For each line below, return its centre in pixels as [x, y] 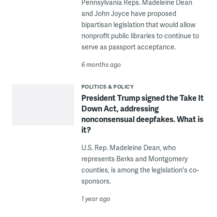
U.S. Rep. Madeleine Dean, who [128, 147]
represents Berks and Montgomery [134, 158]
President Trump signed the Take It [142, 97]
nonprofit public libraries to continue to [140, 35]
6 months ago [101, 64]
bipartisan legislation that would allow [138, 24]
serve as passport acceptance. [128, 46]
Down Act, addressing [120, 108]
